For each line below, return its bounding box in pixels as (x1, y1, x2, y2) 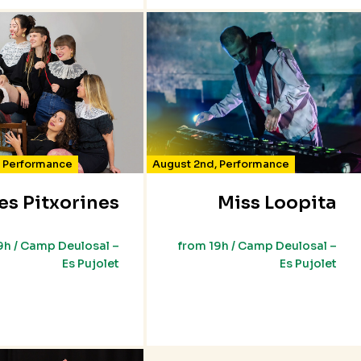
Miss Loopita (217, 192, 337, 214)
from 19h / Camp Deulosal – (177, 239, 337, 254)
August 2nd (152, 157, 215, 172)
